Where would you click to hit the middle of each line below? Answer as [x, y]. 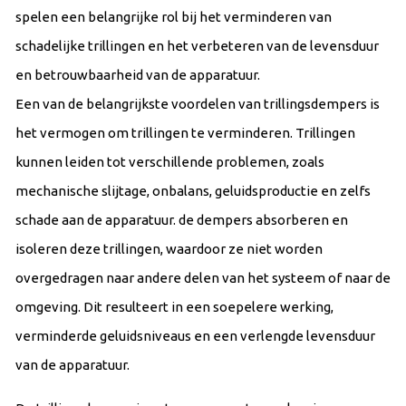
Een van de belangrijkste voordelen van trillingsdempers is [198, 103]
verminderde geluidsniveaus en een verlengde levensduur [195, 335]
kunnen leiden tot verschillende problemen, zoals [170, 161]
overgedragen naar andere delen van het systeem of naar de [203, 277]
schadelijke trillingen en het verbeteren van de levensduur [197, 45]
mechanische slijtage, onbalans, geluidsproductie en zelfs [193, 190]
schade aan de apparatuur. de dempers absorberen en [182, 219]
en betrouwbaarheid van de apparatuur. [138, 74]
